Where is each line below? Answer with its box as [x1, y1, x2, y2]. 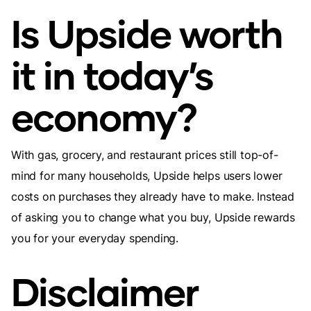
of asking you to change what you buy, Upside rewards [11, 210, 296, 224]
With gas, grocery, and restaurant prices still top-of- [11, 148, 278, 162]
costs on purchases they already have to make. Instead [11, 190, 294, 203]
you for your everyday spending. [11, 231, 179, 245]
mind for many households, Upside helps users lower [11, 169, 283, 183]
